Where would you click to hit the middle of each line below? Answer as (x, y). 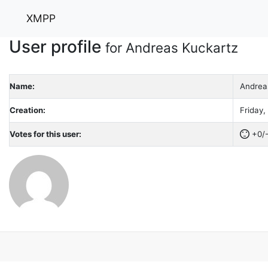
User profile (57, 46)
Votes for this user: (45, 134)
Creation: (28, 110)
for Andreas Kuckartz (172, 47)
